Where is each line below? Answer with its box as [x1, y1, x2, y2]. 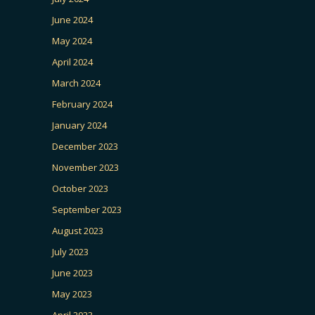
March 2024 [52, 77, 101, 89]
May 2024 [52, 34, 92, 47]
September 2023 [52, 203, 122, 216]
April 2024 [52, 56, 93, 68]
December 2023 [52, 140, 118, 153]
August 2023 [52, 224, 103, 237]
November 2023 [52, 161, 119, 174]
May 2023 [52, 288, 92, 300]
